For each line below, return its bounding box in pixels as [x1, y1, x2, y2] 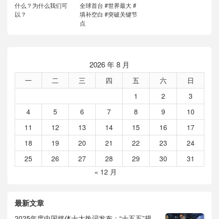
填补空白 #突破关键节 [80, 10, 138, 19]
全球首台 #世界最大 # [80, 1, 137, 10]
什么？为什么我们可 [15, 1, 67, 10]
